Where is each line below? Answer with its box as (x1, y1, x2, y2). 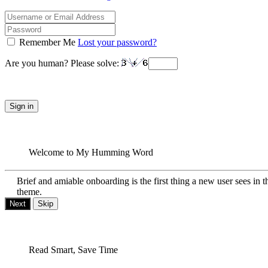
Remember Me (19, 36, 78, 47)
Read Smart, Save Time (29, 244, 118, 255)
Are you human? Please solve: (5, 57, 121, 68)
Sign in (10, 101, 33, 111)
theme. (17, 186, 42, 197)
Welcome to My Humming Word (29, 147, 153, 157)
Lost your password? (78, 36, 157, 47)
